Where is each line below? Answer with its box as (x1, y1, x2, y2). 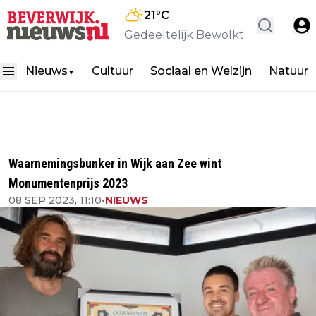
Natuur (269, 64, 308, 78)
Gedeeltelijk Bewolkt (124, 28, 244, 42)
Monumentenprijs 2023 (8, 176, 128, 190)
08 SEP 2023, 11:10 (8, 194, 102, 207)
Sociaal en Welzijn (150, 64, 252, 78)
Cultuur (92, 64, 133, 78)
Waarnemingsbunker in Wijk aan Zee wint (8, 156, 221, 171)
